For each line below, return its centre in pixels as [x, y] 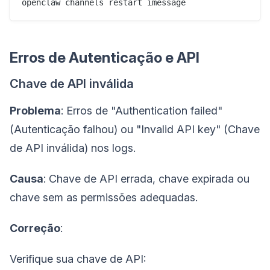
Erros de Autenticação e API [105, 57]
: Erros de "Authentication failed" [142, 110]
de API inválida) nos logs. [73, 148]
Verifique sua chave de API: [78, 259]
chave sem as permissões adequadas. [104, 197]
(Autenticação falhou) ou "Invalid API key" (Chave [135, 129]
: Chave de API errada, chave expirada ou [146, 178]
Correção [35, 228]
